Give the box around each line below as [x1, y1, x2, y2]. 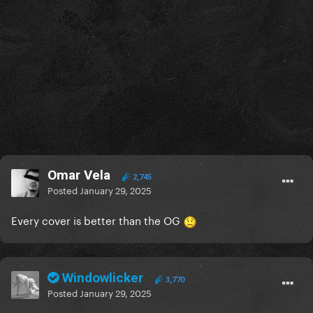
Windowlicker [59, 270, 147, 286]
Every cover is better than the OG [11, 211, 183, 228]
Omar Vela [48, 167, 110, 184]
